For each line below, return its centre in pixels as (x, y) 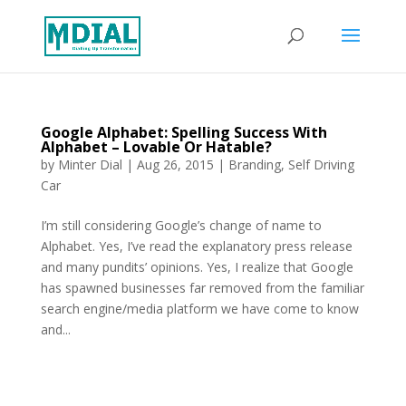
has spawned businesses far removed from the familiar (202, 288)
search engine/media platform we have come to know (199, 309)
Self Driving (321, 164)
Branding (254, 164)
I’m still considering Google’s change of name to (181, 225)
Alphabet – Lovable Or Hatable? (156, 147)
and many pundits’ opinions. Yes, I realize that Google (197, 267)
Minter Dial (90, 164)
